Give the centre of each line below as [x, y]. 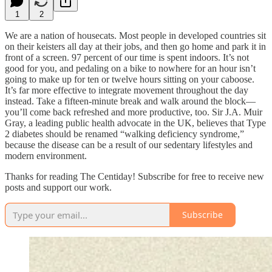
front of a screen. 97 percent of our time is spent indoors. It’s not [127, 57]
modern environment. [46, 155]
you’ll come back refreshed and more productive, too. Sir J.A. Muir [134, 112]
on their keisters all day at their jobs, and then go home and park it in [135, 46]
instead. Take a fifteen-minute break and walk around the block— [130, 101]
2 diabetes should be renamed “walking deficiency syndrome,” [124, 134]
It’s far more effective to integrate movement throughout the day [127, 90]
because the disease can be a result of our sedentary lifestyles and [129, 144]
